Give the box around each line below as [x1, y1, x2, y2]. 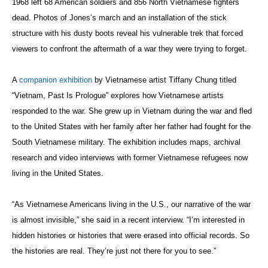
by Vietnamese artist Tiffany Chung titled [92, 75, 236, 84]
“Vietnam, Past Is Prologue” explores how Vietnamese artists [12, 90, 224, 100]
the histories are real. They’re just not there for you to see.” [12, 246, 216, 255]
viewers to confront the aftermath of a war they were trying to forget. [12, 44, 247, 53]
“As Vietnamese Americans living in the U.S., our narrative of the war [12, 199, 251, 209]
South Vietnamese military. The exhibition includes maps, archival [12, 137, 240, 147]
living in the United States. [12, 168, 103, 178]
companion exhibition [19, 75, 92, 84]
